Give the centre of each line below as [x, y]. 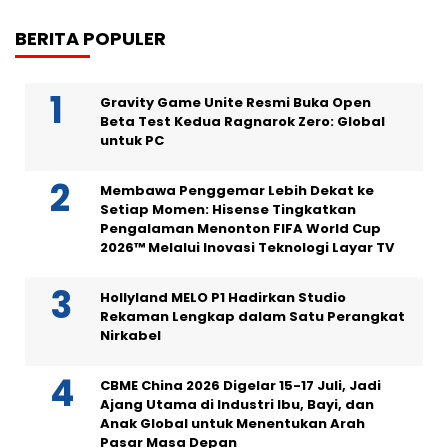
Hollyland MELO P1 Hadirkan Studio [223, 297]
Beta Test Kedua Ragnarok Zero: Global [242, 121]
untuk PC [132, 140]
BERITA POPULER [90, 38]
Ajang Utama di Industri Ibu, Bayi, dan [237, 404]
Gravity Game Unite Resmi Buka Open [235, 102]
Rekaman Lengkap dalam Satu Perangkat [252, 316]
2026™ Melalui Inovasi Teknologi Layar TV [247, 247]
